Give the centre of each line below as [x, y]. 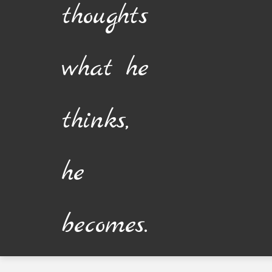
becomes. [105, 225]
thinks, [96, 121]
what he [105, 69]
